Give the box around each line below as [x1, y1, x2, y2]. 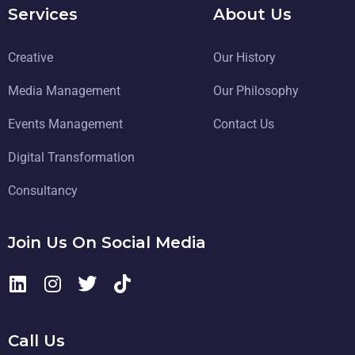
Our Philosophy [212, 83, 299, 99]
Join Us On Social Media [8, 233, 206, 253]
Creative [8, 50, 53, 66]
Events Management [8, 116, 123, 132]
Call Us [8, 331, 65, 351]
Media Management [8, 83, 120, 99]
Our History [212, 50, 276, 66]
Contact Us [212, 116, 274, 132]
